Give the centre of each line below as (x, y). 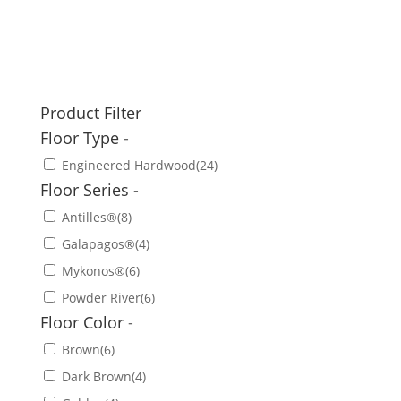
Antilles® (89, 217)
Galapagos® (98, 243)
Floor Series (86, 189)
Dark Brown (96, 376)
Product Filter (90, 112)
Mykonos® (93, 270)
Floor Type (81, 137)
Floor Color (84, 322)
